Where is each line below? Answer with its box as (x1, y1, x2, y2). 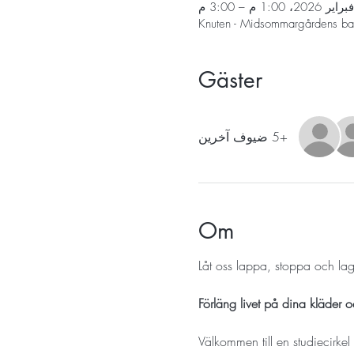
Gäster (198, 65, 262, 94)
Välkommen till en (198, 332, 289, 350)
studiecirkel (292, 332, 350, 350)
